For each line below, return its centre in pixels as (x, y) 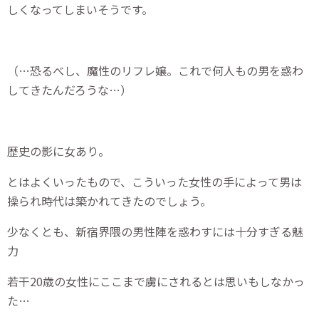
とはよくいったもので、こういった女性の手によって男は (155, 181)
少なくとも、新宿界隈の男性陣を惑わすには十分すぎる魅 (155, 231)
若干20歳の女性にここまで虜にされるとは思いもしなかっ (156, 281)
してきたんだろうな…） (69, 89)
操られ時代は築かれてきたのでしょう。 (109, 200)
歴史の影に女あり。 (58, 151)
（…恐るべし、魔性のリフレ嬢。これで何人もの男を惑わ (155, 70)
